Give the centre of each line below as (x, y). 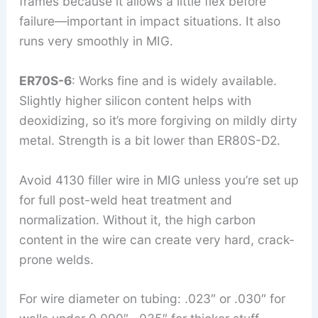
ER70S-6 (45, 81)
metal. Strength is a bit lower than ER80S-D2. (149, 141)
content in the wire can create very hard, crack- (157, 239)
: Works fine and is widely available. (174, 81)
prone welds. (56, 259)
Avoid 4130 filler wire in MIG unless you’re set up (159, 180)
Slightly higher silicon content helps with (135, 101)
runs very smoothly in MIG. (96, 41)
